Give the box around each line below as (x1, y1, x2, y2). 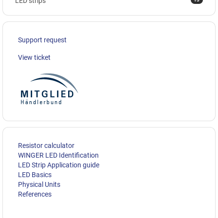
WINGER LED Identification (18, 151, 99, 160)
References (18, 190, 52, 199)
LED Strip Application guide (18, 161, 99, 169)
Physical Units (18, 181, 60, 189)
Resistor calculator (18, 142, 74, 150)
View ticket (18, 54, 51, 62)
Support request (18, 36, 67, 44)
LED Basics (18, 171, 52, 179)
